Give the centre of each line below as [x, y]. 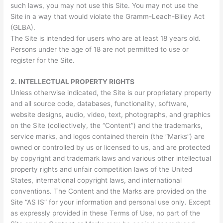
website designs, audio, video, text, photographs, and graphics [111, 115]
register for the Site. [44, 60]
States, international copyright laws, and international [96, 180]
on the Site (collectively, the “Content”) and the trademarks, [107, 126]
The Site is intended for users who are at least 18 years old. [106, 38]
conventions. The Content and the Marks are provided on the [109, 191]
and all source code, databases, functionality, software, [100, 104]
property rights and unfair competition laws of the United [102, 169]
